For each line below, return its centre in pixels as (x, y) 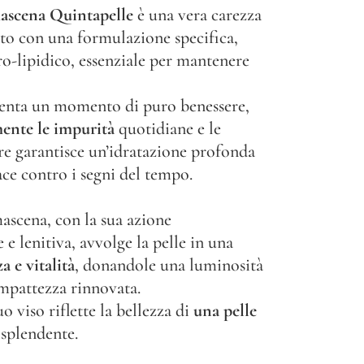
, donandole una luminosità (169, 265)
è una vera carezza (197, 15)
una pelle (225, 310)
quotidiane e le (168, 128)
